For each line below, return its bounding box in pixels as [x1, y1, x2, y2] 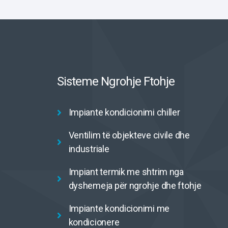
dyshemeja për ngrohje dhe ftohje [68, 180, 202, 191]
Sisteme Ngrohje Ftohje [57, 74, 175, 89]
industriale [68, 144, 109, 154]
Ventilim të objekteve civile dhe [68, 130, 190, 140]
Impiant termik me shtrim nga [68, 166, 184, 177]
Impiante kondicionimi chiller [68, 107, 180, 118]
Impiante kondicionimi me [68, 203, 170, 214]
